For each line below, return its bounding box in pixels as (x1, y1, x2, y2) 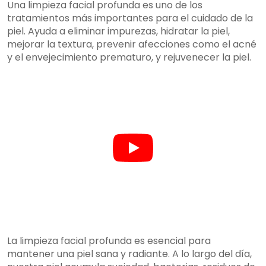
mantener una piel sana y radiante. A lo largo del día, (7, 247, 252, 261)
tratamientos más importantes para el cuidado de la (7, 11, 253, 26)
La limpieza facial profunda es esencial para (7, 234, 211, 248)
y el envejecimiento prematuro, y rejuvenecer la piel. (7, 50, 251, 65)
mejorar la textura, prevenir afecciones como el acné (7, 37, 256, 52)
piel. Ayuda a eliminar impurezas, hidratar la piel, (7, 24, 230, 39)
